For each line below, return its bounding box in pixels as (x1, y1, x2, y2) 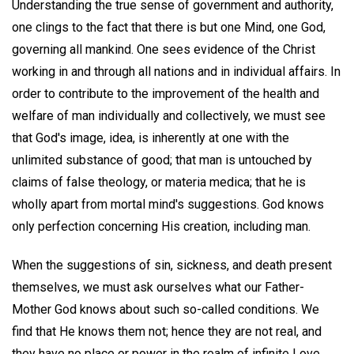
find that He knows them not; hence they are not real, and (12, 323, 322, 339)
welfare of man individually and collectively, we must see (12, 107, 326, 123)
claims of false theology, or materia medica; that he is (12, 174, 306, 190)
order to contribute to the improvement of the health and (12, 85, 319, 101)
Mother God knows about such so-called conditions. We (12, 301, 319, 317)
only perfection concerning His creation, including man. (12, 218, 311, 234)
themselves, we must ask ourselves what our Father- (12, 279, 304, 295)
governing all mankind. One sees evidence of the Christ (12, 41, 315, 57)
